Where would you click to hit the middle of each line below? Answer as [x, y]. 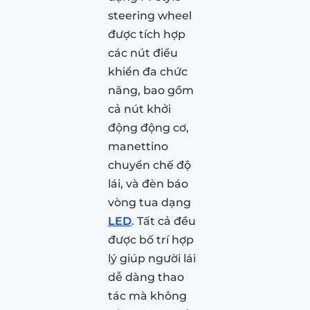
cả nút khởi [139, 109]
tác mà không [147, 295]
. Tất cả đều [164, 221]
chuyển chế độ [149, 165]
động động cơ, [148, 127]
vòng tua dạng [149, 202]
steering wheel [150, 15]
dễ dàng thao [146, 277]
